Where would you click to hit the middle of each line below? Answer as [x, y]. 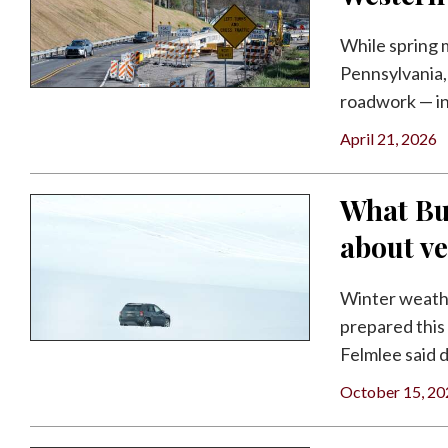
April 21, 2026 [389, 138]
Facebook [45, 25]
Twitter [39, 64]
